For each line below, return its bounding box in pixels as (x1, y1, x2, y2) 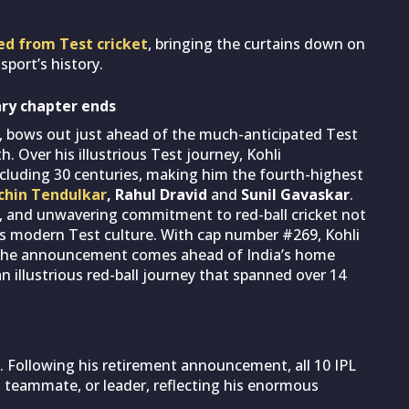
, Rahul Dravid (107, 184, 207, 204)
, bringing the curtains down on (148, 33, 365, 54)
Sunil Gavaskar (241, 184, 350, 204)
